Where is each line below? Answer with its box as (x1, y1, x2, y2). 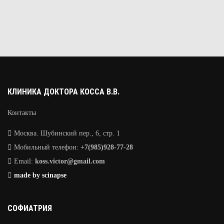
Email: (13, 157, 33, 165)
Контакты (7, 109, 36, 117)
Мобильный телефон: (13, 143, 78, 151)
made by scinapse (13, 171, 66, 179)
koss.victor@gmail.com (34, 157, 105, 165)
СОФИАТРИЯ (7, 203, 52, 213)
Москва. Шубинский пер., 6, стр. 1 (13, 129, 120, 137)
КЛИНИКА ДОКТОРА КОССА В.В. (7, 87, 119, 97)
